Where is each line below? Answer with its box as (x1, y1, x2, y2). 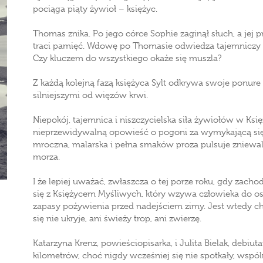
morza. (33, 151, 60, 162)
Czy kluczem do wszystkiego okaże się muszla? (33, 53, 221, 63)
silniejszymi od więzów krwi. (33, 90, 148, 100)
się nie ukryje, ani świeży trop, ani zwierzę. (33, 213, 201, 224)
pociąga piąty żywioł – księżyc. (33, 4, 157, 14)
